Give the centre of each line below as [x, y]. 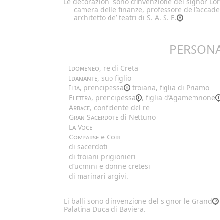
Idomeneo [84, 68]
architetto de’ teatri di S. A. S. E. [125, 17]
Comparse [84, 137]
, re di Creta [119, 68]
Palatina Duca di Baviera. [105, 209]
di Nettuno [137, 117]
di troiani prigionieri [102, 156]
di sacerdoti [88, 146]
